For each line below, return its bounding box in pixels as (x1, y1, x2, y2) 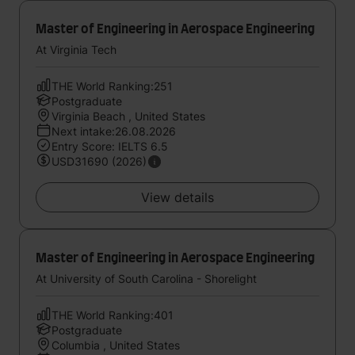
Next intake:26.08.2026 (52, 124, 176, 138)
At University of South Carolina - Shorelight (36, 272, 257, 285)
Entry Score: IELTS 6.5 (52, 139, 168, 153)
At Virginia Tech (36, 43, 116, 56)
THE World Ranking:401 (52, 308, 174, 322)
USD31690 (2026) (52, 155, 147, 168)
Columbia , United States (52, 338, 180, 352)
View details (141, 189, 214, 205)
